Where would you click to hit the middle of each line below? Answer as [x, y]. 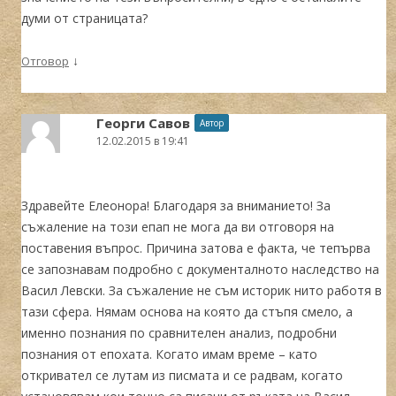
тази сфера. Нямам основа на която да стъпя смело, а [187, 311]
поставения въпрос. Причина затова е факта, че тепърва [196, 247]
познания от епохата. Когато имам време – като [169, 354]
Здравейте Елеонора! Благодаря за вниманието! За [176, 205]
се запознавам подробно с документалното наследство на [200, 269]
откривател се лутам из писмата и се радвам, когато [182, 375]
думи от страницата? [84, 18]
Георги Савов [143, 122]
